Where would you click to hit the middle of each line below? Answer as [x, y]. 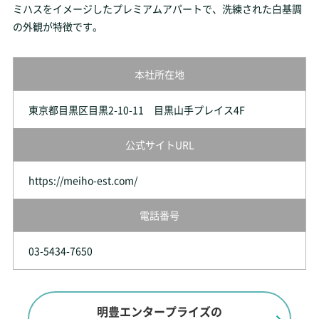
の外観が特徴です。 [57, 26]
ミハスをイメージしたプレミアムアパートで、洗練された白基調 [157, 9]
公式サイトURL [159, 145]
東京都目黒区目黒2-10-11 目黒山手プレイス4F [136, 110]
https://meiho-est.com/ [83, 180]
